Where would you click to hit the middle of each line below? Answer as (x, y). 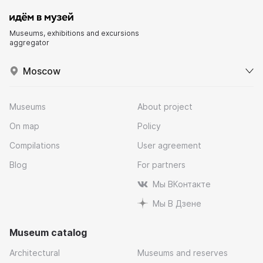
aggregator (29, 42)
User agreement (169, 145)
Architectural (35, 252)
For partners (161, 164)
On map (24, 126)
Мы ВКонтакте (182, 184)
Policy (149, 126)
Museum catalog (48, 232)
